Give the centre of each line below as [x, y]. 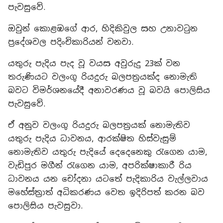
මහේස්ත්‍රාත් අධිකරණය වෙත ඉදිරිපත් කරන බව [106, 192]
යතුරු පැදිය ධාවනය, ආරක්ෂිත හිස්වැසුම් [92, 139]
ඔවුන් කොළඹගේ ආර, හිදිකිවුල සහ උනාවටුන [103, 29]
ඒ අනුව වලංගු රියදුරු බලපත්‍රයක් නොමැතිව [99, 125]
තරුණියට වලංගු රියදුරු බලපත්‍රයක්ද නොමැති [103, 77]
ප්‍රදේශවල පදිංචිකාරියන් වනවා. [71, 42]
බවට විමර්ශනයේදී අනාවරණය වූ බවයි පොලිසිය [109, 90]
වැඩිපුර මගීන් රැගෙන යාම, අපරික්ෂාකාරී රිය [100, 166]
